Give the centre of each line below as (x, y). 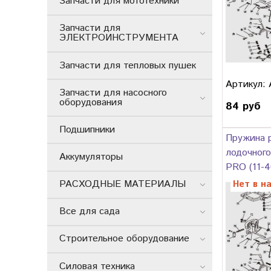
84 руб (243, 107)
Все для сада (90, 212)
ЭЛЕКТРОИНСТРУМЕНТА (119, 38)
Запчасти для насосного (113, 93)
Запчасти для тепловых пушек (128, 65)
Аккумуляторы (91, 157)
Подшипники (87, 129)
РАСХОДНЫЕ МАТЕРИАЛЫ (122, 184)
